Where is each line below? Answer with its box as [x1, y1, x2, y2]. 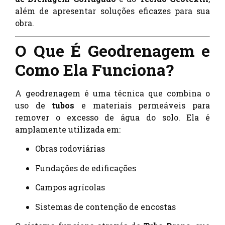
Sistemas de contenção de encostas [35, 201, 176, 212]
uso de [15, 100, 52, 111]
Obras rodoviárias [35, 143, 105, 154]
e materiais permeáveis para [74, 100, 210, 111]
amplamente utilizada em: [15, 124, 121, 135]
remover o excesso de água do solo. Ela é [15, 112, 210, 123]
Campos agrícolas [35, 182, 105, 193]
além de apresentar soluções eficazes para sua [15, 5, 210, 16]
